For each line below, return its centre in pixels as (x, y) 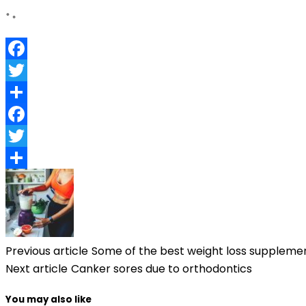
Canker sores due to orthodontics (162, 268)
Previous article (47, 251)
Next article (37, 268)
